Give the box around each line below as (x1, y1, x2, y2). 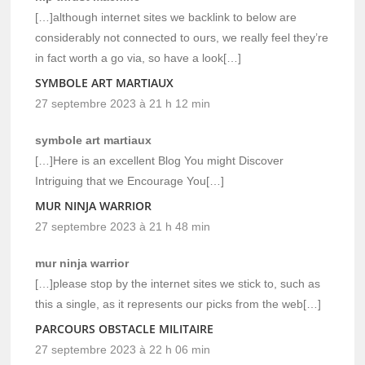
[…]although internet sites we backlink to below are (35, 10, 297, 24)
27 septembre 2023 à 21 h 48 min (35, 219, 211, 233)
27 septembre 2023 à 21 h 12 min (35, 96, 211, 110)
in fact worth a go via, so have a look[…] (35, 51, 242, 64)
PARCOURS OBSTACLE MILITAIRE (35, 320, 214, 336)
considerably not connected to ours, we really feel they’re (35, 30, 329, 44)
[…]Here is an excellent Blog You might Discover (35, 153, 284, 167)
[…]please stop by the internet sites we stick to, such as (35, 276, 321, 290)
